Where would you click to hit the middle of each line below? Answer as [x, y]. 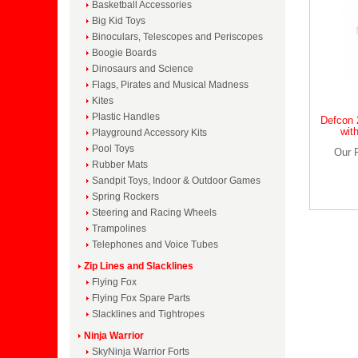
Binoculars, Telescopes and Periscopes [177, 37]
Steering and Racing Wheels [154, 213]
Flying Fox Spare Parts [141, 298]
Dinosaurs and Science [143, 69]
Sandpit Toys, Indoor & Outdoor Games [176, 181]
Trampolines [119, 229]
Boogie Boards [124, 53]
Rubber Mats [120, 165]
